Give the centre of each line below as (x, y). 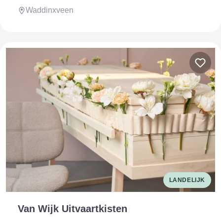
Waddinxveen (50, 10)
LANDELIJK (187, 180)
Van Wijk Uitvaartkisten (73, 208)
